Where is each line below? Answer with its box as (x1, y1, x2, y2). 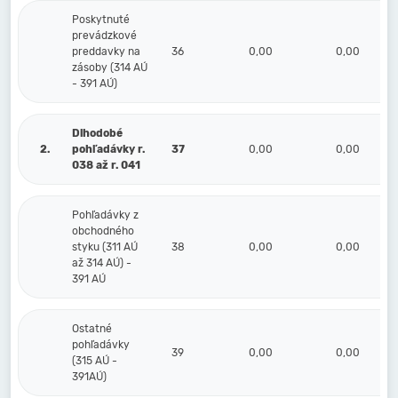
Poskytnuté (72, 13, 130, 26)
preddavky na (72, 45, 140, 58)
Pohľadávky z (72, 209, 139, 221)
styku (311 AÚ (72, 241, 138, 253)
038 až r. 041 (72, 159, 140, 171)
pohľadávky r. (72, 143, 145, 155)
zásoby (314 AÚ (72, 61, 147, 74)
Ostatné (72, 322, 112, 335)
